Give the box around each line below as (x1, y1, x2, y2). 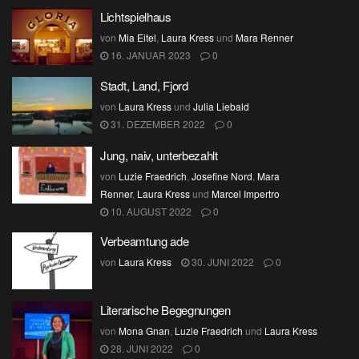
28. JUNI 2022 (108, 341, 173, 355)
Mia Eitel (119, 30, 156, 44)
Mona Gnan (119, 324, 170, 337)
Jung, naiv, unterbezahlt (100, 146, 218, 163)
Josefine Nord (192, 168, 252, 183)
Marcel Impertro (212, 186, 280, 200)
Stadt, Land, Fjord (100, 77, 188, 94)
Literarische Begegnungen (100, 301, 231, 318)
